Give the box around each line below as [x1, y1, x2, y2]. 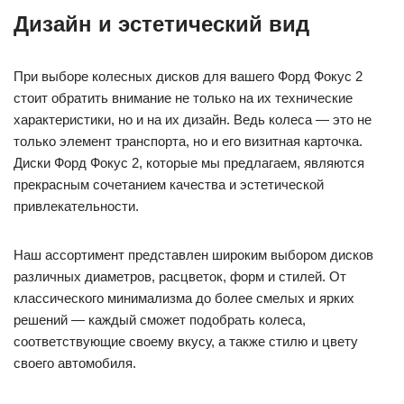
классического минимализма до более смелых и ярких [14, 289, 354, 306]
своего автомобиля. [14, 354, 136, 371]
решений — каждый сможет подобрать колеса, [14, 311, 306, 327]
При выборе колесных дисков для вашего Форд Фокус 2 [14, 68, 363, 84]
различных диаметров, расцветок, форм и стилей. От [14, 268, 346, 284]
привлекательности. [14, 197, 139, 214]
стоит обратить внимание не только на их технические [14, 89, 353, 106]
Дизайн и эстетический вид [14, 11, 309, 36]
